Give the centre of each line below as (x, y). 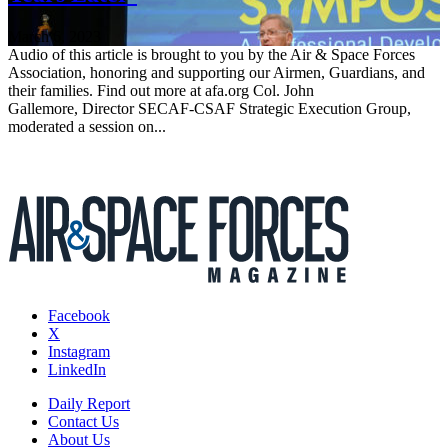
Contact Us (83, 421)
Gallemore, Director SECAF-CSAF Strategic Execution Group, (209, 108)
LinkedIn (77, 369)
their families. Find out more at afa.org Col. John (161, 90)
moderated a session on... (87, 126)
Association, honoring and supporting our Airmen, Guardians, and (216, 72)
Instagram (79, 351)
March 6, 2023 (54, 36)
